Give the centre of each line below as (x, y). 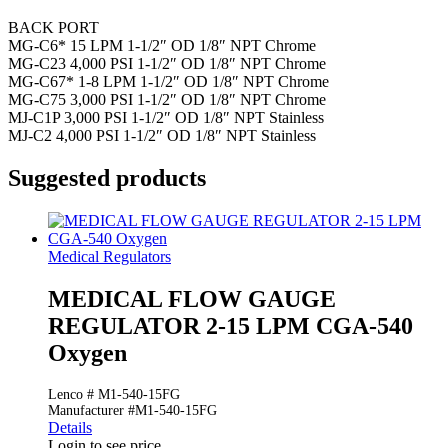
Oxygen (87, 353)
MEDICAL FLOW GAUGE (192, 299)
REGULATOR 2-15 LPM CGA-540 (230, 326)
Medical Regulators (109, 257)
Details (70, 428)
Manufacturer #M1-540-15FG (132, 411)
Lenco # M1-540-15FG (114, 395)
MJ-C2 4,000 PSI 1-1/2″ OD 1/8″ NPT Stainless (162, 136)
